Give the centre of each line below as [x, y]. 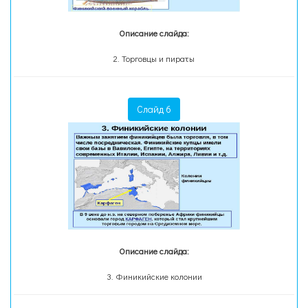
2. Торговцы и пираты [154, 58]
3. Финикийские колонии [154, 276]
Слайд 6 [154, 109]
